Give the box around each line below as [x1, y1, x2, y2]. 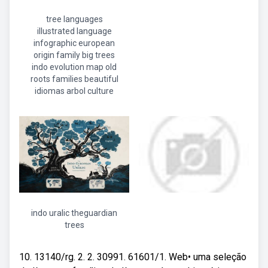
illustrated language [36, 26, 112, 36]
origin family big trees [33, 50, 115, 60]
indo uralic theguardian [31, 208, 117, 218]
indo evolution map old [32, 62, 117, 72]
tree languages [45, 14, 103, 24]
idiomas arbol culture [35, 86, 114, 96]
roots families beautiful [30, 74, 118, 84]
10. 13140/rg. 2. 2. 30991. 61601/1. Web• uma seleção [19, 251, 246, 263]
